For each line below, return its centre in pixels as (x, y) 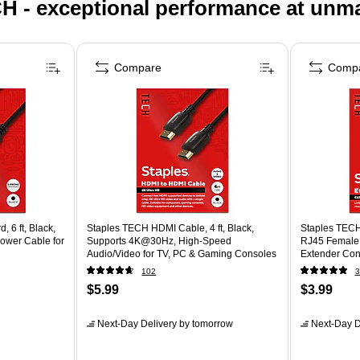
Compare (138, 67)
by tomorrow (205, 323)
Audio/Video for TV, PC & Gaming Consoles (182, 254)
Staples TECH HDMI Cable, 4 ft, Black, (171, 228)
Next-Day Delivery (137, 323)
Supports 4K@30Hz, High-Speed (160, 241)
